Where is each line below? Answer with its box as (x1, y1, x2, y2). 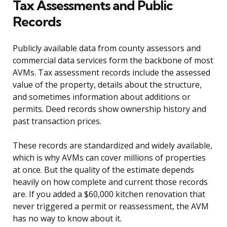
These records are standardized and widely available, (13, 140, 212, 152)
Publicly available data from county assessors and (13, 43, 201, 54)
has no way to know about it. (13, 213, 122, 224)
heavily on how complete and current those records (13, 176, 208, 188)
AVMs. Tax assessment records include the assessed (13, 67, 210, 79)
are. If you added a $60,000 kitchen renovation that (13, 188, 205, 200)
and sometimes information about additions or (13, 91, 191, 103)
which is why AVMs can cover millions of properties (13, 152, 206, 164)
